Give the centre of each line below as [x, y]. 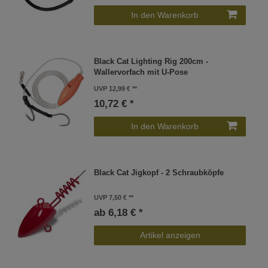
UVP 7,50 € [111, 198]
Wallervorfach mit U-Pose [141, 72]
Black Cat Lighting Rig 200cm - [151, 61]
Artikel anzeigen [170, 235]
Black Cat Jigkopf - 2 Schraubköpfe [159, 173]
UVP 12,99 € [112, 88]
